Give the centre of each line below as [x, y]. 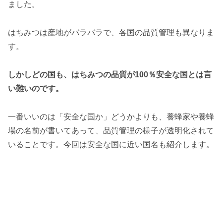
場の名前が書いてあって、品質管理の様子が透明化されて [111, 130]
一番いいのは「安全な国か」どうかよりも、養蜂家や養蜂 [111, 116]
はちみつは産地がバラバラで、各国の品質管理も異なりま [111, 33]
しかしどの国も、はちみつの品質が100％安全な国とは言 [110, 74]
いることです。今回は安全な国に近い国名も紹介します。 [111, 144]
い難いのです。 [36, 88]
